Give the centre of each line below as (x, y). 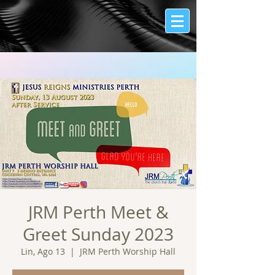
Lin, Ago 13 (43, 251)
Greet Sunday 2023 (98, 234)
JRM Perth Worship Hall (128, 251)
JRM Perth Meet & (98, 212)
